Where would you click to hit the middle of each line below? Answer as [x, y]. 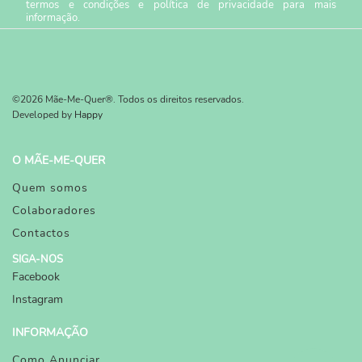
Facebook [36, 277]
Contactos [41, 234]
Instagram [38, 300]
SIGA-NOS [38, 260]
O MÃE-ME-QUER [59, 161]
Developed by [43, 115]
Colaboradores [54, 211]
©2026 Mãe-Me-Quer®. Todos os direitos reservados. [128, 100]
